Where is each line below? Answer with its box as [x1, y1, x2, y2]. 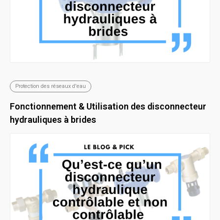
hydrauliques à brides [10, 114, 96, 125]
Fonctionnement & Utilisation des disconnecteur [10, 101, 206, 112]
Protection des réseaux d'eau [15, 82, 86, 89]
